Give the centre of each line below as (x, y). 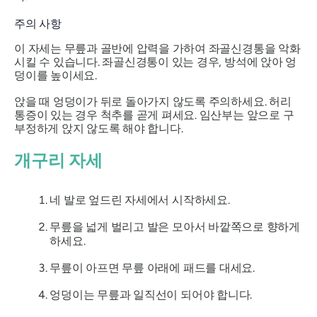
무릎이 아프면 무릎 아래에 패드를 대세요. (152, 267)
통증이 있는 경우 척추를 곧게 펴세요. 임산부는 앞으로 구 (154, 115)
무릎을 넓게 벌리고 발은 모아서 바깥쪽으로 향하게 (175, 226)
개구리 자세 (58, 161)
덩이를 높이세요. (56, 76)
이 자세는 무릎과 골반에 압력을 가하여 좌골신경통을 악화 (157, 49)
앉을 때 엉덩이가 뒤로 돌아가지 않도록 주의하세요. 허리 (153, 102)
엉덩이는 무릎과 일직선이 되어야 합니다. (151, 294)
